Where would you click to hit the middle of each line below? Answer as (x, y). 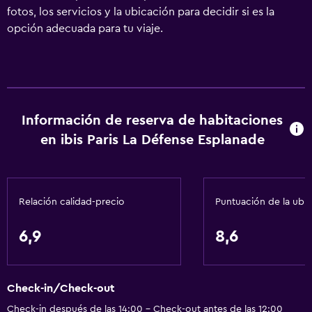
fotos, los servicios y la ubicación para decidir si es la (141, 12)
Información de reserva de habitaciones (153, 120)
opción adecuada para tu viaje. (85, 29)
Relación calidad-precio (72, 202)
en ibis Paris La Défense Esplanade (152, 140)
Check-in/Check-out (61, 289)
